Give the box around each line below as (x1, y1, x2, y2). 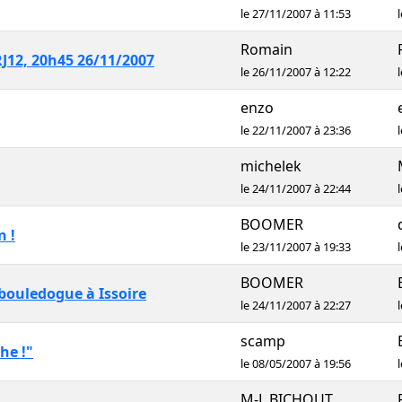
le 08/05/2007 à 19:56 (240, 355, 351, 371)
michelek (240, 156, 301, 176)
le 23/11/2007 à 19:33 (240, 239, 351, 255)
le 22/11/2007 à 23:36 (240, 122, 351, 138)
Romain (240, 39, 293, 59)
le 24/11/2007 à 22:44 (240, 180, 351, 197)
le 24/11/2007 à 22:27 (240, 297, 351, 313)
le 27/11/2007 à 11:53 (240, 5, 351, 22)
